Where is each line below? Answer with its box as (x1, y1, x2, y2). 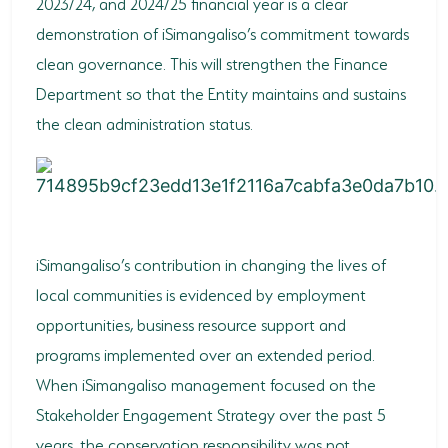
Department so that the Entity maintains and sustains (36, 81, 406, 104)
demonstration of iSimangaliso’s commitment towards (36, 21, 409, 44)
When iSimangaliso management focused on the (36, 372, 376, 395)
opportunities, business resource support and (36, 312, 346, 335)
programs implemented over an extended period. (36, 342, 375, 365)
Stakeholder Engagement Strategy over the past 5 (36, 402, 386, 425)
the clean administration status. (36, 111, 253, 134)
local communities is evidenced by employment (36, 282, 366, 305)
